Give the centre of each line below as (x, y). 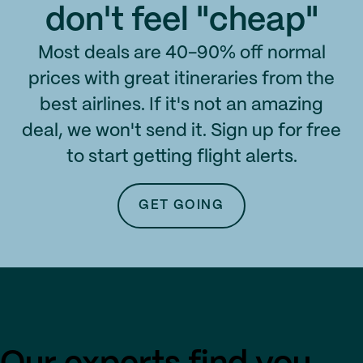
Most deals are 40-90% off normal (181, 53)
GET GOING (181, 205)
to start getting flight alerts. (181, 157)
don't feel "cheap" (181, 21)
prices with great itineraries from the (181, 79)
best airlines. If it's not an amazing (181, 105)
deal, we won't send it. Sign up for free (181, 131)
